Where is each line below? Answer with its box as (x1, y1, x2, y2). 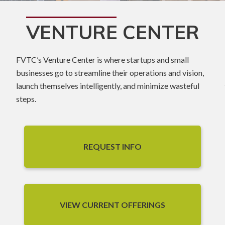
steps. (16, 93, 36, 103)
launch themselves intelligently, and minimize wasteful (16, 80, 199, 90)
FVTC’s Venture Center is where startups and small (16, 54, 189, 64)
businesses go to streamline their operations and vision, (16, 67, 204, 77)
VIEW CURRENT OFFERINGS (60, 199, 165, 209)
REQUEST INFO (83, 141, 142, 151)
